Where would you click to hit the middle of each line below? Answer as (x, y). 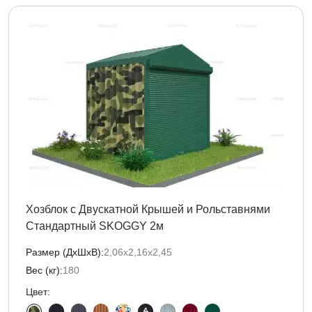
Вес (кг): (44, 270)
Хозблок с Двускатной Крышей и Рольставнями (148, 209)
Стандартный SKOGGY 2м (95, 226)
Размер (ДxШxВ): (65, 252)
